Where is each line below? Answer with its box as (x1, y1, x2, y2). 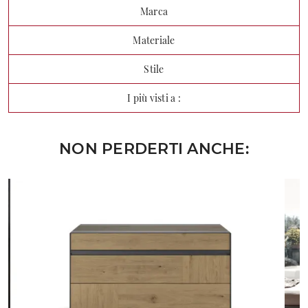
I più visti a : (127, 91, 181, 104)
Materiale (133, 33, 175, 47)
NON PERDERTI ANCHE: (59, 139, 249, 158)
